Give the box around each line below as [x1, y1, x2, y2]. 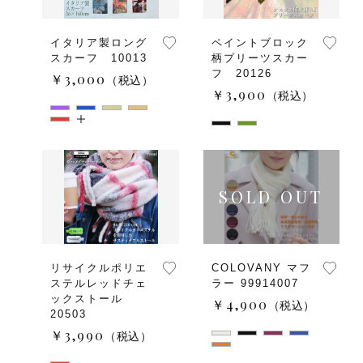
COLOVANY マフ [211, 261, 311, 274]
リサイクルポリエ [50, 261, 147, 274]
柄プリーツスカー [211, 51, 309, 64]
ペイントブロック [211, 36, 309, 49]
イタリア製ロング [50, 36, 147, 49]
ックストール [50, 292, 123, 305]
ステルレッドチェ [50, 276, 147, 289]
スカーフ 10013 [50, 51, 147, 64]
